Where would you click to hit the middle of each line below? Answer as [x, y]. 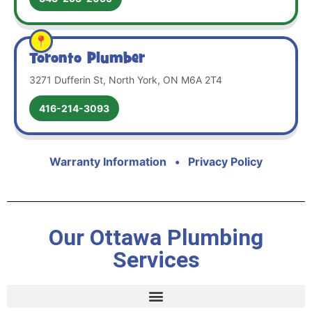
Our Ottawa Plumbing [156, 237]
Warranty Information [108, 161]
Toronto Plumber [87, 59]
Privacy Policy [225, 161]
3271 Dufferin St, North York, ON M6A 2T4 [126, 79]
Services [156, 259]
